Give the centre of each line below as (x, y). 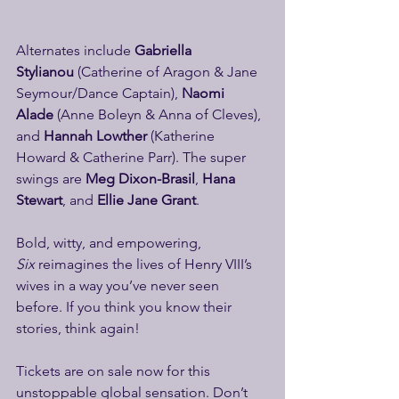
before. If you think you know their (126, 307)
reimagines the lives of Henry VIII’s (145, 264)
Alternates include (75, 50)
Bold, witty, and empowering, (110, 243)
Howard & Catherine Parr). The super (133, 157)
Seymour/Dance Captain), (99, 93)
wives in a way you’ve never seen (119, 285)
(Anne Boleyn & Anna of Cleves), (159, 114)
